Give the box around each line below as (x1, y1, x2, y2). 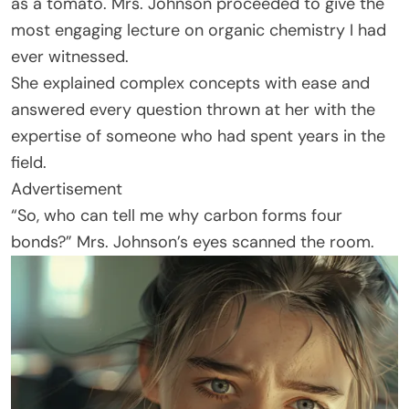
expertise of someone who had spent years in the (11, 125, 385, 148)
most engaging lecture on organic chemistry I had (11, 19, 386, 42)
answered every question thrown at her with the (11, 99, 375, 121)
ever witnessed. (11, 46, 129, 68)
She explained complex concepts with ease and (11, 72, 370, 95)
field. (11, 152, 47, 174)
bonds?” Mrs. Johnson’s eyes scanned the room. (11, 231, 374, 254)
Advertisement (11, 178, 122, 201)
